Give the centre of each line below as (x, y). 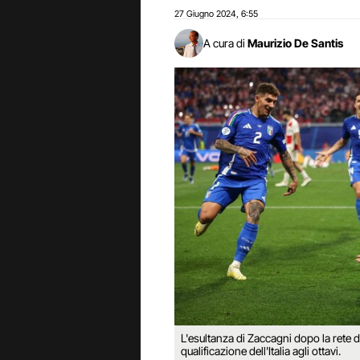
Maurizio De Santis (295, 43)
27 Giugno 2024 (205, 14)
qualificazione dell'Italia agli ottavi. (261, 350)
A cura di (224, 43)
